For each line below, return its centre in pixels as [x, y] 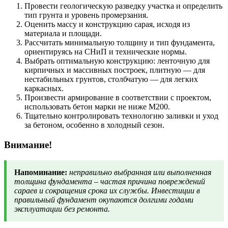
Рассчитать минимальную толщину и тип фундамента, [120, 43]
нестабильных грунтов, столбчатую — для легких [111, 79]
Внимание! [28, 145]
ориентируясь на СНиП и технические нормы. [106, 52]
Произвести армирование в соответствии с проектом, [118, 98]
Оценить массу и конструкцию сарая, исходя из [107, 24]
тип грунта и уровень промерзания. [86, 15]
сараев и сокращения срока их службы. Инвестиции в [107, 190]
